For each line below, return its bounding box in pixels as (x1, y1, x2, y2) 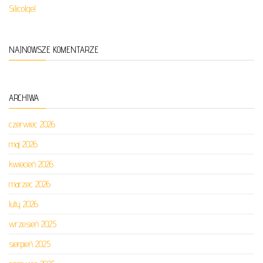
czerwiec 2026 (9, 119, 55, 130)
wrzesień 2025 (9, 218, 56, 230)
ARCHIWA (9, 93, 39, 103)
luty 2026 (9, 198, 38, 210)
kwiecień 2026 (9, 159, 53, 170)
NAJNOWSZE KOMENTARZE (9, 45, 99, 55)
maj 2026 (9, 139, 38, 150)
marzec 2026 (9, 178, 50, 190)
